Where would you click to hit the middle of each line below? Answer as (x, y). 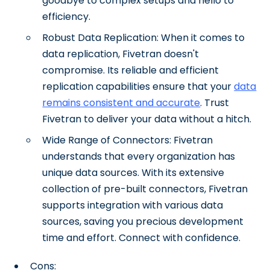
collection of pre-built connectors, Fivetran (145, 189)
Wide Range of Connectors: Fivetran (128, 140)
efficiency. (67, 17)
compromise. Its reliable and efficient (131, 70)
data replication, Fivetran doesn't (121, 54)
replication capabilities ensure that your (138, 86)
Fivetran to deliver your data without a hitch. (147, 119)
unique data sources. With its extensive (133, 173)
